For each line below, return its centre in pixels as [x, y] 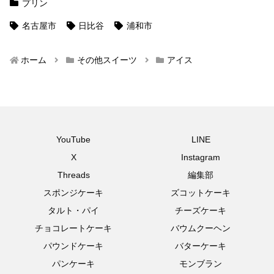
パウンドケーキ [73, 246]
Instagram [201, 157]
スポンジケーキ [73, 192]
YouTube [73, 139]
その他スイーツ [107, 60]
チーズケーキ [201, 210]
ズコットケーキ [201, 192]
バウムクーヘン [201, 228]
